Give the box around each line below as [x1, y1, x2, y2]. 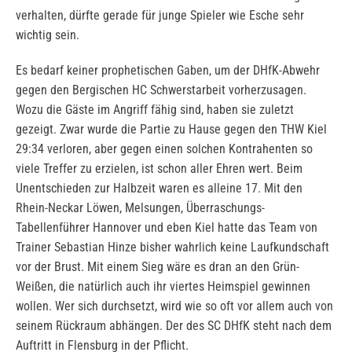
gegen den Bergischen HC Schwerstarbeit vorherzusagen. [16, 82, 306, 98]
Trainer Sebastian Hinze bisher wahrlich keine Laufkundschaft [16, 240, 329, 255]
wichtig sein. [16, 27, 79, 43]
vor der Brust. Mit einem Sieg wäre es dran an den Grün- [16, 259, 299, 275]
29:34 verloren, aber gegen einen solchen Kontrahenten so [16, 141, 313, 157]
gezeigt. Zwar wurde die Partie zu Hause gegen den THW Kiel [16, 122, 327, 137]
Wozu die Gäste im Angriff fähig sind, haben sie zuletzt [16, 102, 294, 118]
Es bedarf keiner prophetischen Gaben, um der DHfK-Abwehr [16, 63, 320, 79]
